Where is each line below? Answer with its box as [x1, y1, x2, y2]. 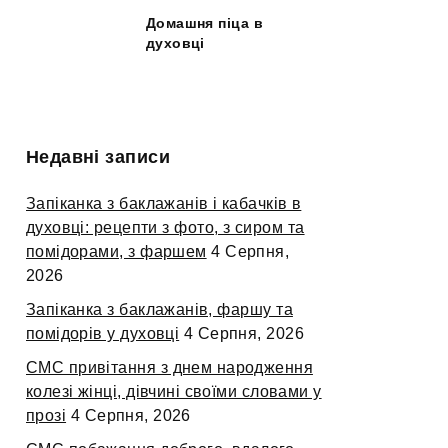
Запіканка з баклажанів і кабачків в [26, 195, 302, 213]
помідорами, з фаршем [26, 243, 207, 261]
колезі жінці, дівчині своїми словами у [26, 383, 322, 401]
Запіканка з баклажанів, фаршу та [26, 301, 293, 319]
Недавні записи [26, 146, 170, 167]
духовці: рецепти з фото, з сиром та [26, 219, 305, 237]
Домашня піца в [146, 15, 264, 32]
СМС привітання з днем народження [26, 359, 313, 377]
